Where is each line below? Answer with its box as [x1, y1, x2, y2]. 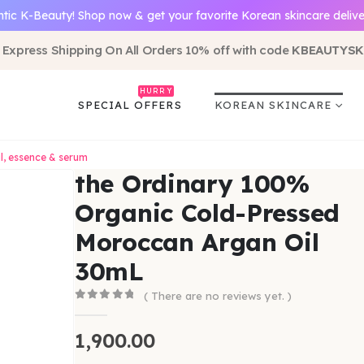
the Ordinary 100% [75, 168, 310, 200]
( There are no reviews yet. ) [143, 288, 292, 302]
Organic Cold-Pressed [75, 197, 340, 229]
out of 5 [83, 303, 145, 314]
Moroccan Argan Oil [75, 227, 319, 258]
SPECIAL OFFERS [78, 97, 182, 111]
